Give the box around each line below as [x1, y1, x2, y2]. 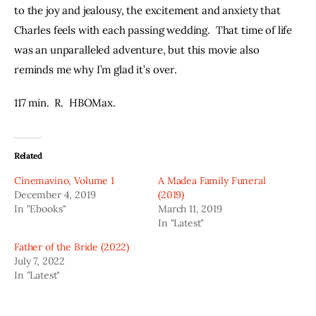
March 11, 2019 [158, 202, 222, 215]
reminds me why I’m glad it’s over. [14, 62, 177, 76]
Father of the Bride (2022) [14, 240, 130, 253]
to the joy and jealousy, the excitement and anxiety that [14, 3, 284, 17]
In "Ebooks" [14, 202, 66, 215]
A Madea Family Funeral [158, 174, 266, 187]
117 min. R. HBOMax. [14, 96, 116, 110]
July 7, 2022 [14, 254, 66, 267]
